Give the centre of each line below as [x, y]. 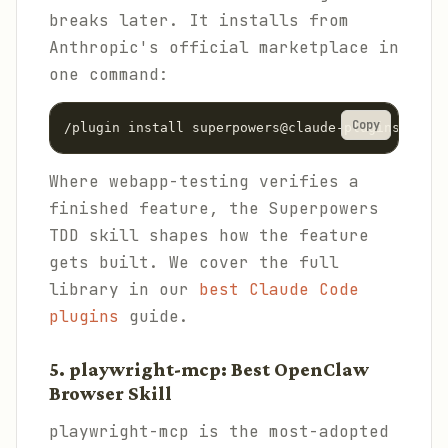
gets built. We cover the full [194, 262]
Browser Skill [110, 393]
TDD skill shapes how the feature [209, 235]
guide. [154, 316]
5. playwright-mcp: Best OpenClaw [209, 369]
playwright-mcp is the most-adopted [219, 431]
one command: [109, 74]
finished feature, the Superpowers [214, 208]
